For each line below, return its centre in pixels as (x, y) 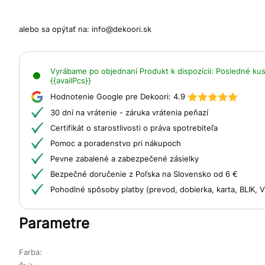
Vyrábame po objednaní (95, 71)
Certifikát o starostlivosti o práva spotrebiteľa (134, 127)
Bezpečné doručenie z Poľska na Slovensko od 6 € (144, 174)
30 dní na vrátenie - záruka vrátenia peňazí (129, 112)
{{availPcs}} (71, 80)
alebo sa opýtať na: (55, 29)
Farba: (30, 252)
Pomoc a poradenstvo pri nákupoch (116, 143)
